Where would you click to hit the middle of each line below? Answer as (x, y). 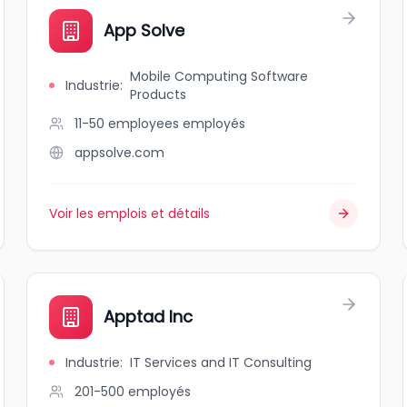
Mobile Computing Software (219, 76)
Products (159, 94)
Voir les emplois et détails (130, 213)
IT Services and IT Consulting (221, 362)
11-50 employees (127, 124)
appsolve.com (120, 153)
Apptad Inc (149, 317)
